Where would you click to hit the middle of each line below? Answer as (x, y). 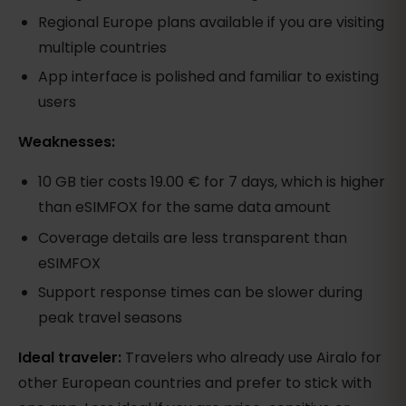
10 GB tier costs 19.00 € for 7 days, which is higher (212, 182)
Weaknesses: (67, 142)
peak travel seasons (111, 317)
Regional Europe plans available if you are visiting (212, 23)
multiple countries (103, 48)
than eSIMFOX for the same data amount (185, 208)
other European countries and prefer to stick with (195, 382)
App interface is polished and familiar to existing (209, 77)
